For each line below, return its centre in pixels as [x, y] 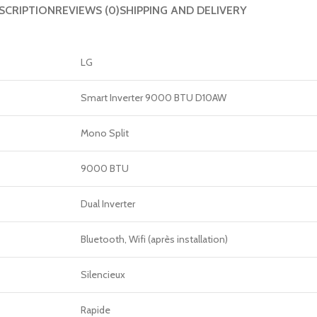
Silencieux [103, 275]
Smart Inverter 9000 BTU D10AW [154, 98]
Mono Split [105, 133]
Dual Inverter [108, 204]
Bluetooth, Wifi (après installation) [154, 239]
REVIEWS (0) [87, 10]
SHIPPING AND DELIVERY [183, 10]
